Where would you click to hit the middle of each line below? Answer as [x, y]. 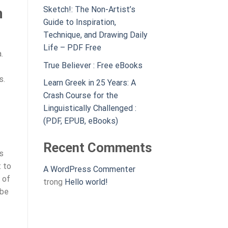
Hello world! [86, 182]
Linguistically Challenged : [90, 108]
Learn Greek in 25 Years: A [89, 83]
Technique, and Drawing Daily [95, 35]
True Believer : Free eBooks [93, 65]
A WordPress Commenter [89, 169]
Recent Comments [97, 148]
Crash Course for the [80, 96]
